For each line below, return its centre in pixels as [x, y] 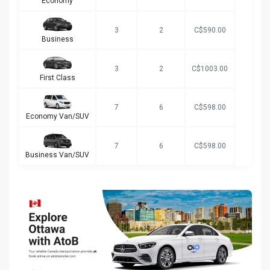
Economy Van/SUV [57, 116]
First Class [57, 77]
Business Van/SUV [57, 155]
